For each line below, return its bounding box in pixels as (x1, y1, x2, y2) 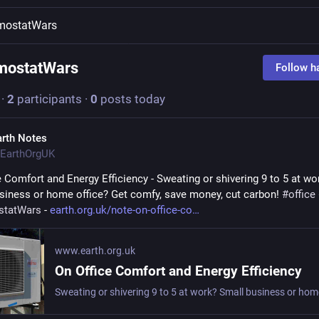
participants (14, 92, 82, 106)
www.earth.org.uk (55, 245, 135, 256)
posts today (98, 92, 165, 106)
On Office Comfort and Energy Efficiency (55, 263, 302, 279)
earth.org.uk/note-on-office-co (50, 204, 192, 216)
